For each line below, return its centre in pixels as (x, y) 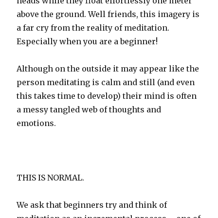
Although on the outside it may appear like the (108, 68)
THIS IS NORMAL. (51, 177)
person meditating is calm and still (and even (106, 82)
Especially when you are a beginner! (87, 41)
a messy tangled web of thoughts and (89, 109)
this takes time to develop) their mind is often (107, 96)
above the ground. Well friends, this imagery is (108, 14)
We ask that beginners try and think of (92, 205)
